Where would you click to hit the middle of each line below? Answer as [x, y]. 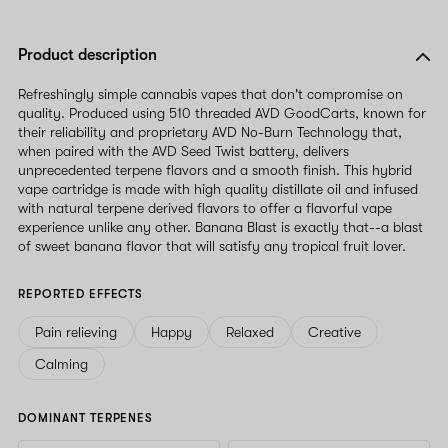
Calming [61, 363]
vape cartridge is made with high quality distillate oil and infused [218, 188]
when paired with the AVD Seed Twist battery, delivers [183, 150]
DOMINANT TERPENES [86, 417]
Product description [87, 54]
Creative [334, 331]
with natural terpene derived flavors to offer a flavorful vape [205, 207]
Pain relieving [76, 331]
